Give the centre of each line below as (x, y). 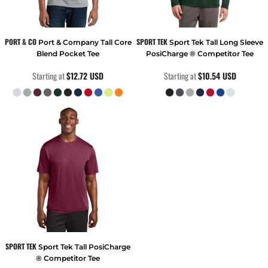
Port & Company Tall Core (85, 42)
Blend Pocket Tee (68, 53)
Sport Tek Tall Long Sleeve (217, 42)
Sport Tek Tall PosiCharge (85, 247)
